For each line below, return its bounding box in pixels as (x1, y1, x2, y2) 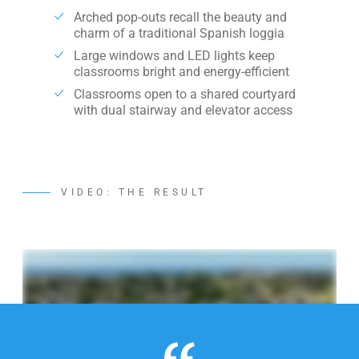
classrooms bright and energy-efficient (74, 64, 299, 79)
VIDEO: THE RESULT (61, 187, 208, 198)
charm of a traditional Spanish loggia (74, 26, 284, 41)
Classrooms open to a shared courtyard (74, 87, 296, 102)
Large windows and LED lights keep (74, 48, 275, 63)
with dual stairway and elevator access (74, 103, 292, 118)
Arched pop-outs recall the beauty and (74, 10, 287, 25)
